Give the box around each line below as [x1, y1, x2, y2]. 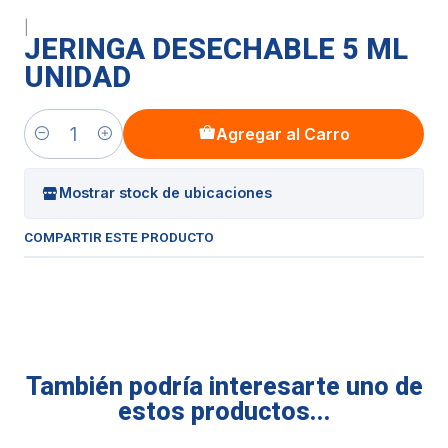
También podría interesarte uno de [25, 371, 423, 401]
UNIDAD [24, 59, 131, 94]
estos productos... [117, 396, 331, 426]
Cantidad [24, 136, 84, 154]
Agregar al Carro [215, 123, 350, 144]
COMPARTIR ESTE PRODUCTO [24, 228, 214, 245]
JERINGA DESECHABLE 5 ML [24, 31, 408, 66]
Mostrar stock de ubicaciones [59, 184, 272, 202]
